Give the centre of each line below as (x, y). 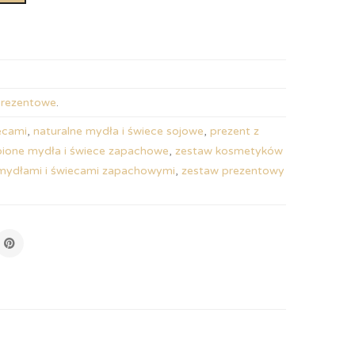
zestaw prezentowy (233, 171)
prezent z (235, 131)
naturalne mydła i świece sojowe (119, 131)
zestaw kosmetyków (229, 151)
